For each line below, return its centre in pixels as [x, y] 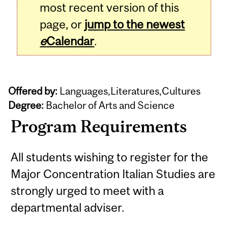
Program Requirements [99, 126]
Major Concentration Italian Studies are [113, 174]
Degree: [26, 105]
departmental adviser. [68, 207]
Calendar [70, 41]
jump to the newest [135, 24]
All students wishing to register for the [110, 157]
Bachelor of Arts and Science [109, 105]
